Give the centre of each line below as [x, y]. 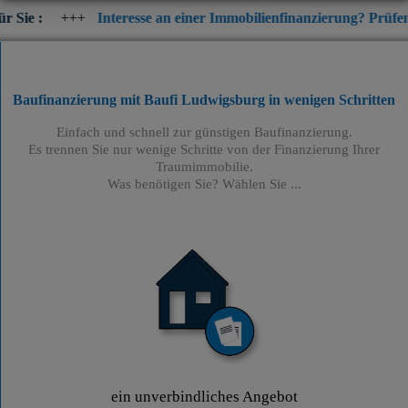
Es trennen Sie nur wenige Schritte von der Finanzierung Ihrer [204, 149]
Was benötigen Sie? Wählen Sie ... [204, 184]
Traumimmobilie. [204, 167]
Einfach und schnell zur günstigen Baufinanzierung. [204, 132]
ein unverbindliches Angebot [204, 396]
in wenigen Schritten [331, 100]
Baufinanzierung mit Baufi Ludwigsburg [139, 100]
